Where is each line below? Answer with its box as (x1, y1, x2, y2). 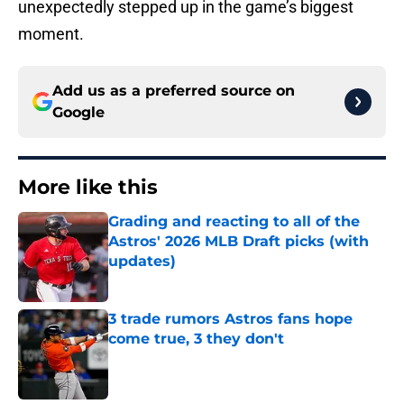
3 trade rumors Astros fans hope (108, 310, 353, 328)
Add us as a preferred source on (52, 82, 295, 100)
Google (52, 104, 105, 122)
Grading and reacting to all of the (108, 213, 360, 231)
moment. (18, 24, 84, 44)
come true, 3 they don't (108, 330, 284, 348)
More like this (18, 175, 158, 200)
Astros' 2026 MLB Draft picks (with (108, 233, 369, 251)
